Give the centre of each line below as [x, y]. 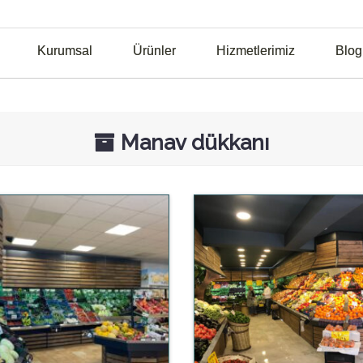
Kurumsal [64, 51]
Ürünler [154, 51]
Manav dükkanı [192, 143]
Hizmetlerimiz [255, 51]
